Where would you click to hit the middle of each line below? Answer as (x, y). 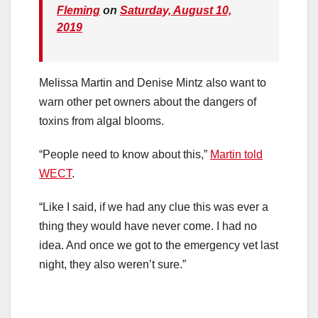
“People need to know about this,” (125, 155)
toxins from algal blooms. (102, 121)
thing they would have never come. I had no (148, 226)
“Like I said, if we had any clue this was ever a (154, 207)
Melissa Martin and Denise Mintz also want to (153, 83)
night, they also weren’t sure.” (113, 265)
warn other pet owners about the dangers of (148, 102)
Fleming (78, 11)
